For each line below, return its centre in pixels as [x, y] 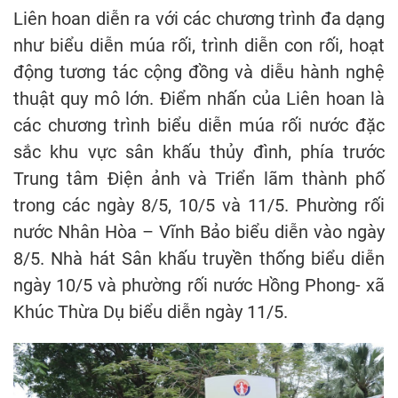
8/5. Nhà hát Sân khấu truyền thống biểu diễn [199, 259]
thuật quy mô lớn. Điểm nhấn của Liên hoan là [199, 99]
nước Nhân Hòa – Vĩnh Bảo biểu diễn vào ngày [199, 232]
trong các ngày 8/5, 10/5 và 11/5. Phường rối [199, 206]
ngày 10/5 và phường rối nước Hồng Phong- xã [199, 286]
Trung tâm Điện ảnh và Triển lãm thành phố [199, 179]
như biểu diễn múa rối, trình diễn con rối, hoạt [199, 46]
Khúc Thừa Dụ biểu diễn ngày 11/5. [151, 312]
